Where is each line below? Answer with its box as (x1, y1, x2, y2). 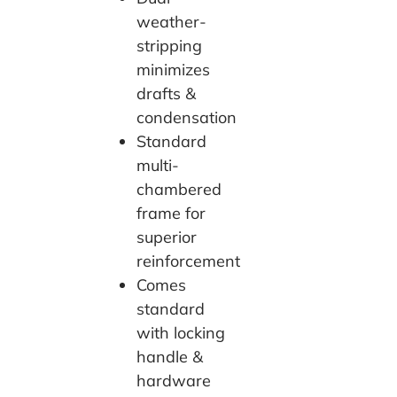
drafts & (136, 82, 196, 104)
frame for (136, 202, 206, 223)
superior (136, 226, 197, 247)
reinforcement (136, 250, 240, 271)
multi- (136, 154, 179, 175)
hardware (136, 370, 211, 391)
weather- (136, 11, 206, 32)
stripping (136, 35, 202, 56)
